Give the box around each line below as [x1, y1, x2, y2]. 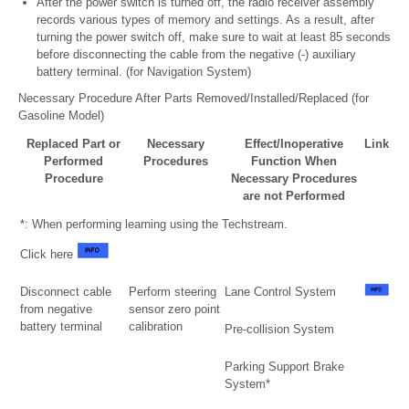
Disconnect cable [20, 285, 111, 299]
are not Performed [242, 189, 345, 204]
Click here [20, 247, 77, 262]
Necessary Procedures [230, 172, 357, 186]
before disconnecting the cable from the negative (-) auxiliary [37, 47, 356, 62]
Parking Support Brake [225, 360, 344, 374]
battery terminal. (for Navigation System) [37, 65, 251, 79]
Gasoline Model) [18, 109, 104, 123]
